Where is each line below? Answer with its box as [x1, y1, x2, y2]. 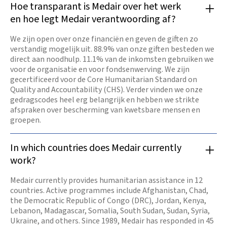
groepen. [10, 115, 41, 126]
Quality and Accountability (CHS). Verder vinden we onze [10, 84, 203, 96]
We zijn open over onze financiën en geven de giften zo [10, 33, 198, 45]
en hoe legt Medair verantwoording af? [10, 12, 176, 27]
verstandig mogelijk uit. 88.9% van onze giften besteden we [10, 44, 214, 55]
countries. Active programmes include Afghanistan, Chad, [10, 185, 208, 197]
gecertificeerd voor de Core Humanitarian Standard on [10, 74, 197, 86]
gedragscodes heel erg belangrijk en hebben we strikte [10, 94, 199, 106]
